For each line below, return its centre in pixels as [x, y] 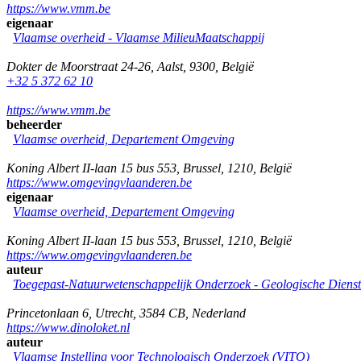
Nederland [219, 313]
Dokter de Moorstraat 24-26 [79, 66]
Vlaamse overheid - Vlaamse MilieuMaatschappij [139, 37]
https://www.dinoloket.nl [68, 327]
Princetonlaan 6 [48, 313]
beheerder [34, 124]
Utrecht [114, 313]
